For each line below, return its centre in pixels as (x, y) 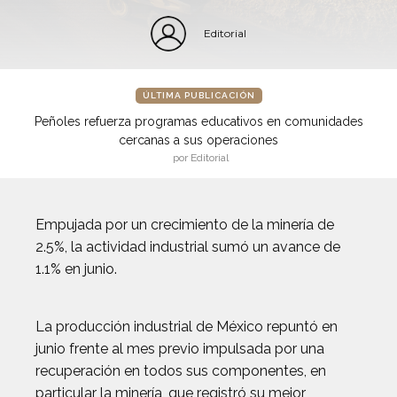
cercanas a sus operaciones (198, 140)
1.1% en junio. (76, 269)
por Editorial (201, 158)
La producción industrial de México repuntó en (187, 327)
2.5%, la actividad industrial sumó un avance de (188, 247)
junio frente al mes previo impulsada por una (180, 349)
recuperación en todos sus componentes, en (181, 371)
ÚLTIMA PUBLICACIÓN (198, 95)
